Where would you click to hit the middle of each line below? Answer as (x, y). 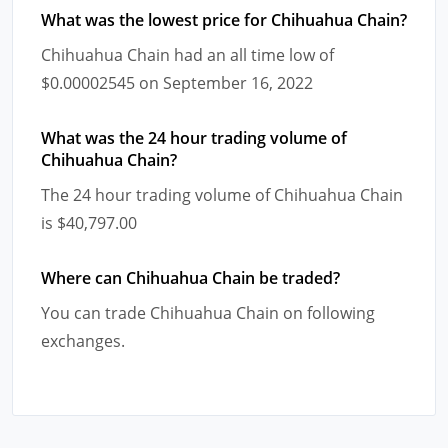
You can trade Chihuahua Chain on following (208, 312)
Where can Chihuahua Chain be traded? (190, 277)
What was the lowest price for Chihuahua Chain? (224, 19)
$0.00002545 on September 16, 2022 (177, 82)
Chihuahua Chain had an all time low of (187, 54)
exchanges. (83, 340)
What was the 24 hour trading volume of (194, 137)
